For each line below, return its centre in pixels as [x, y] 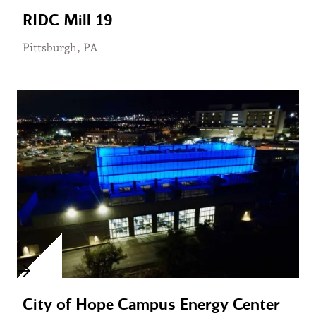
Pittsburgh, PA [60, 47]
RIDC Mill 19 [67, 20]
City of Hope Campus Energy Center [151, 304]
